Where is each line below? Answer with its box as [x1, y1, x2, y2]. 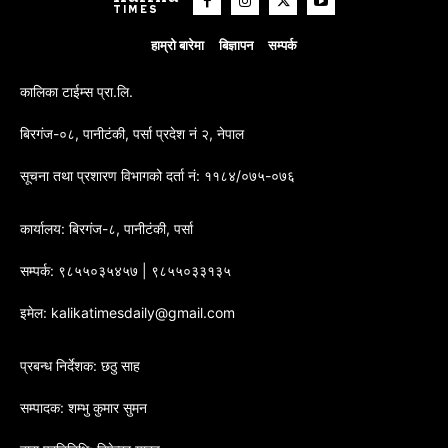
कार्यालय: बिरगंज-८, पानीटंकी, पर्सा [20, 219, 193, 237]
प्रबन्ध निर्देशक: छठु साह [20, 356, 140, 374]
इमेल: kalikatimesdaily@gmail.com [20, 303, 235, 321]
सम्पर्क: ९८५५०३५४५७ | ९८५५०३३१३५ [20, 261, 231, 279]
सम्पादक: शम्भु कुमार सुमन [20, 398, 147, 416]
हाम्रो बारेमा [151, 36, 204, 54]
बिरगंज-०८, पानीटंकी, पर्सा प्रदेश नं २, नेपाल [20, 124, 244, 142]
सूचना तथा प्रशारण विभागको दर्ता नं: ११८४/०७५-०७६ [20, 166, 295, 184]
